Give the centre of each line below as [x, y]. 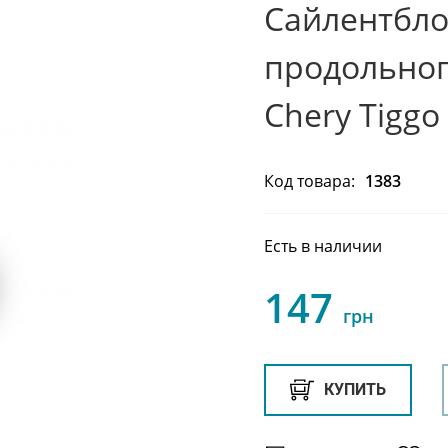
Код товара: [309, 180]
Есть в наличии [323, 245]
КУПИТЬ [355, 389]
